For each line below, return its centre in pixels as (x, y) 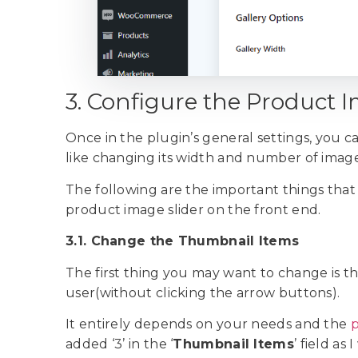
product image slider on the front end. (195, 209)
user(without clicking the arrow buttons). (205, 292)
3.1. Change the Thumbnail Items (183, 241)
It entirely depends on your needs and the (208, 324)
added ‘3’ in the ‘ (119, 344)
